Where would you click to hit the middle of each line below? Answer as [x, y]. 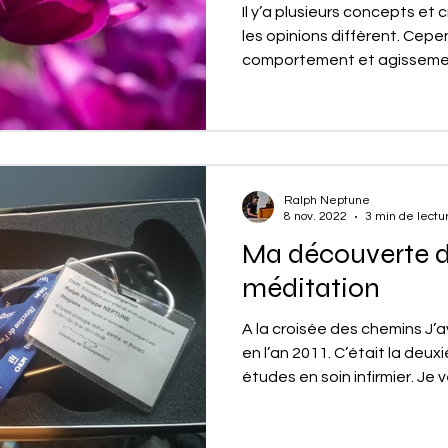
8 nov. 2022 [315, 216]
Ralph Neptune [327, 200]
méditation [311, 288]
